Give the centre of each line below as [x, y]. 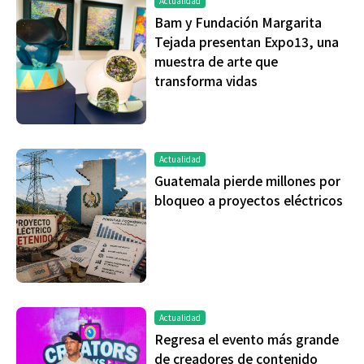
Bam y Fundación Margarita [238, 22]
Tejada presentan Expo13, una [247, 42]
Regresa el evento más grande [247, 339]
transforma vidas [206, 81]
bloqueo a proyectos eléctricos [249, 200]
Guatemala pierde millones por [247, 181]
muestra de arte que [216, 61]
